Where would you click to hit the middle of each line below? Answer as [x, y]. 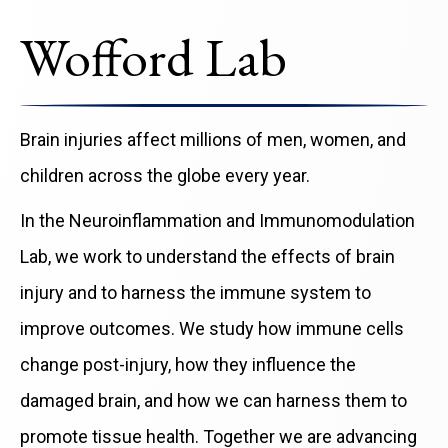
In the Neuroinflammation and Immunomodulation [217, 221]
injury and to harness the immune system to [195, 293]
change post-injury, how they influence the [188, 365]
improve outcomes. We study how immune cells [212, 329]
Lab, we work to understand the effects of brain [207, 257]
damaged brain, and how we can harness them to [213, 401]
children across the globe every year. [165, 176]
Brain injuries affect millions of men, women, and [213, 140]
